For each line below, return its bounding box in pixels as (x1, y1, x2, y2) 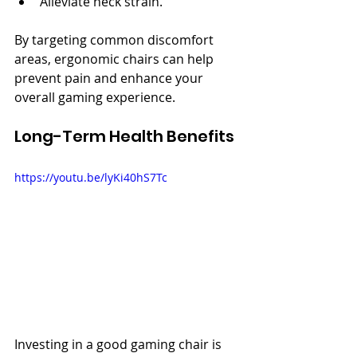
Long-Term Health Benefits (14, 125, 234, 147)
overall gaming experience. (14, 88, 175, 106)
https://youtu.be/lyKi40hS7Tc (14, 170, 167, 185)
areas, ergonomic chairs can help (14, 50, 217, 68)
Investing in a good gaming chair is (14, 335, 225, 353)
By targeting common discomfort (14, 31, 217, 49)
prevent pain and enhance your (14, 69, 206, 87)
